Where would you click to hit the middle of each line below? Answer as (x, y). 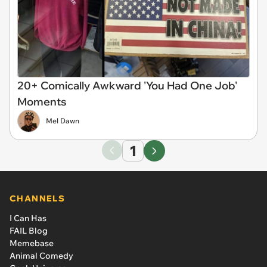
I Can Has (28, 218)
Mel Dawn (63, 121)
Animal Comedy (41, 256)
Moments (42, 102)
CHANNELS (38, 198)
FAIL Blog (29, 231)
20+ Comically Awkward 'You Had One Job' (127, 86)
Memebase (32, 243)
